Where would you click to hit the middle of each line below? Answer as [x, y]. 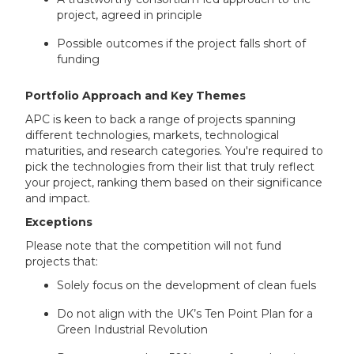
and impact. [58, 199]
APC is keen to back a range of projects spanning [161, 120]
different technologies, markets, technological [153, 136]
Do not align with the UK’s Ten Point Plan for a [185, 314]
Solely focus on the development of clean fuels [187, 286]
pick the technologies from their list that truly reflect [170, 167]
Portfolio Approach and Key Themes [136, 96]
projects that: [62, 262]
